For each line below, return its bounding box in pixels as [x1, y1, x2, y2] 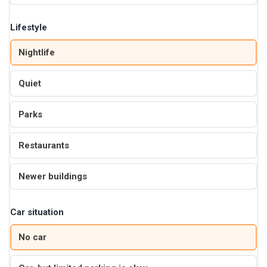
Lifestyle [10, 21, 47, 33]
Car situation [10, 206, 64, 218]
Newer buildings [18, 170, 87, 182]
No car [18, 231, 46, 243]
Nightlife [18, 46, 55, 58]
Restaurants [18, 139, 69, 151]
